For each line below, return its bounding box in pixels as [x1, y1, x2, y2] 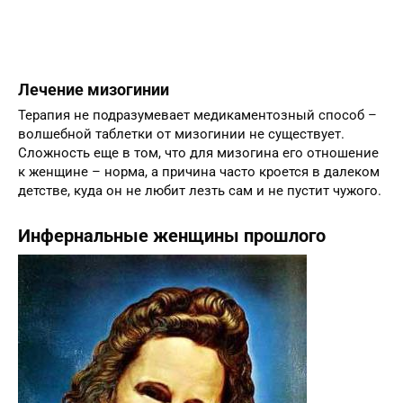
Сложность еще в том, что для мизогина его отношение [18, 182, 379, 199]
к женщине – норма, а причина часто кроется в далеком [18, 201, 380, 218]
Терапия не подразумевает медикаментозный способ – [18, 144, 377, 161]
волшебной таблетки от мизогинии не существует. [18, 163, 345, 180]
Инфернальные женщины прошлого [18, 264, 326, 285]
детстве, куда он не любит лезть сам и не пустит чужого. [18, 219, 381, 237]
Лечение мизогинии [18, 117, 169, 137]
